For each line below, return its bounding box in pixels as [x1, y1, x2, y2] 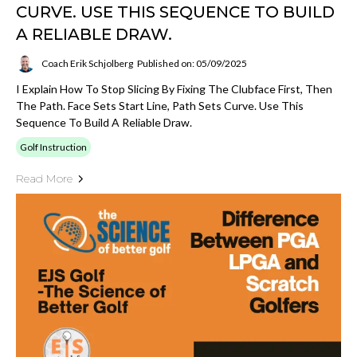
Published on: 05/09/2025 [137, 57, 247, 69]
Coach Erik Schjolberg [41, 57, 133, 69]
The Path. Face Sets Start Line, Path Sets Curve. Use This [16, 99, 304, 113]
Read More [16, 171, 73, 186]
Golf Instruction [20, 141, 87, 154]
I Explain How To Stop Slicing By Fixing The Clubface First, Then [16, 82, 332, 96]
